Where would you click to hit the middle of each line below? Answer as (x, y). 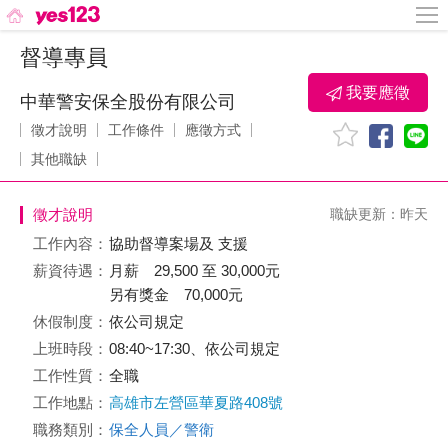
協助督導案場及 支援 (178, 243)
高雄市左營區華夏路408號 (196, 402)
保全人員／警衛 (161, 429)
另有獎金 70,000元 (176, 294)
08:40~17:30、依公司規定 (194, 348)
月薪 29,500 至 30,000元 (194, 270)
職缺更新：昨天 (379, 214)
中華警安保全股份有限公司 (128, 102)
